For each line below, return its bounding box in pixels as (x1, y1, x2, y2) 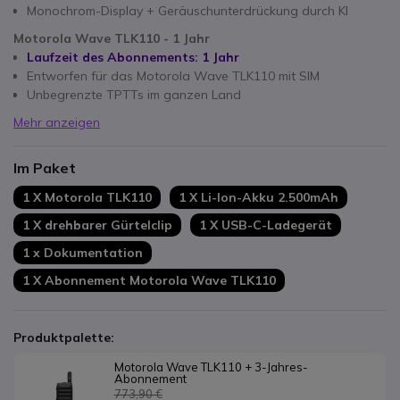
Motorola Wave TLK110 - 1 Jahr (13, 30, 210, 46)
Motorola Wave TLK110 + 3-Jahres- (113, 360, 308, 374)
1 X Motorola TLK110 (22, 188, 152, 205)
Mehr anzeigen (13, 114, 100, 130)
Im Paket (13, 159, 76, 177)
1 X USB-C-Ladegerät (199, 216, 332, 233)
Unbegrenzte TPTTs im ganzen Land (27, 87, 241, 103)
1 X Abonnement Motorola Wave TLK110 (22, 271, 276, 288)
